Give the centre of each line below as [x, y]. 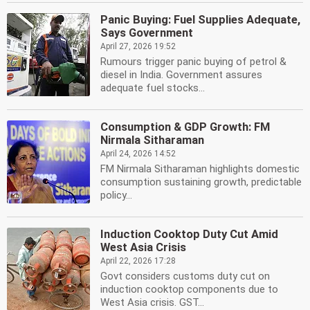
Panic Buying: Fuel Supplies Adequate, [200, 20]
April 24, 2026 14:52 [138, 154]
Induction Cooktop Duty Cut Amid [189, 234]
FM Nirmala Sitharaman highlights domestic [200, 169]
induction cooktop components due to [189, 289]
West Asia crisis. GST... [152, 302]
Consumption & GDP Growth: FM [185, 127]
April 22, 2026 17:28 [138, 261]
